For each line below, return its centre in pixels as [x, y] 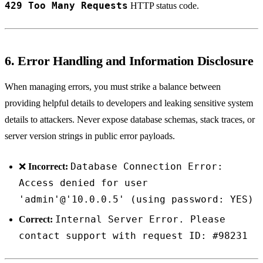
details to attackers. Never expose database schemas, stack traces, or [130, 119]
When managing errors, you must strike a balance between [113, 86]
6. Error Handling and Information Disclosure [129, 60]
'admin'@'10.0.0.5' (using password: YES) [136, 199]
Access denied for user [83, 183]
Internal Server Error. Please [140, 219]
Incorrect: [48, 166]
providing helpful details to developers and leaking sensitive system [129, 103]
